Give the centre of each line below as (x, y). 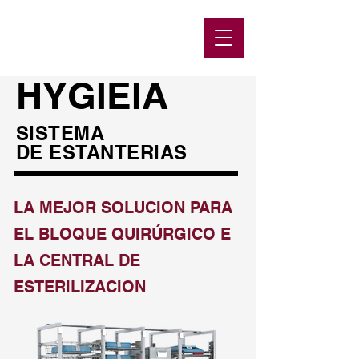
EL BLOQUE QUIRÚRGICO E (122, 234)
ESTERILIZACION (80, 287)
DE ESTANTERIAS (105, 152)
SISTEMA (61, 133)
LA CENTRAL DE (77, 260)
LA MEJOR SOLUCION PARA (123, 208)
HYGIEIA (92, 95)
